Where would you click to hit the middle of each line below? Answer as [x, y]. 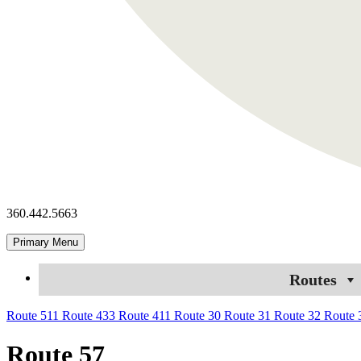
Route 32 [299, 315]
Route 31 [249, 315]
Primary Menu [46, 242]
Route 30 [199, 315]
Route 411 [146, 315]
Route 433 [90, 315]
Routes [313, 279]
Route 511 [34, 315]
